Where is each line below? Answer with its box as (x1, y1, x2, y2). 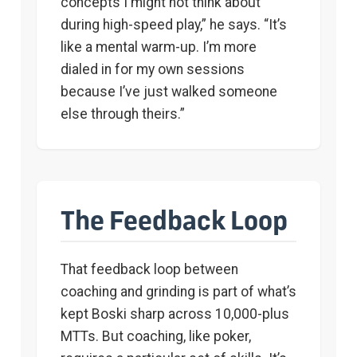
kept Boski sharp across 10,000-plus (61, 305, 289, 322)
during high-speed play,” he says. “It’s (61, 16, 287, 33)
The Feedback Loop (61, 202, 288, 235)
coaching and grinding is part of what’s (61, 283, 296, 300)
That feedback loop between (61, 261, 238, 277)
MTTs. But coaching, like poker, (61, 328, 251, 344)
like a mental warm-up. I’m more (61, 38, 257, 55)
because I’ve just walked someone (61, 83, 277, 100)
